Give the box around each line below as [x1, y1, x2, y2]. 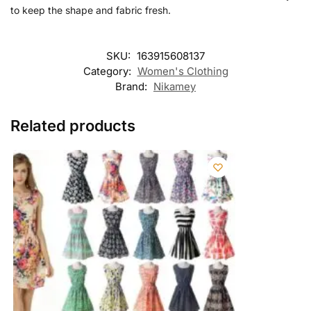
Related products [10, 116, 135, 135]
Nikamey [153, 79, 196, 93]
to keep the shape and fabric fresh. [10, 4, 171, 17]
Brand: [115, 79, 150, 93]
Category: [83, 64, 134, 78]
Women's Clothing [137, 64, 228, 78]
